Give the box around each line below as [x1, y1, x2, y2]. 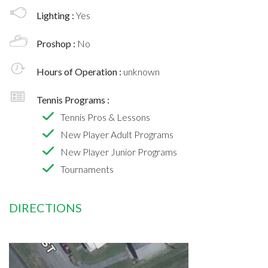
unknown [123, 65, 160, 77]
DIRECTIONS [9, 200, 82, 215]
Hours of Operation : [36, 65, 123, 77]
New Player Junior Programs [60, 145, 177, 157]
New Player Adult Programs [60, 128, 173, 140]
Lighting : [36, 9, 76, 21]
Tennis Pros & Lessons [60, 111, 150, 123]
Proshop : [36, 37, 77, 49]
